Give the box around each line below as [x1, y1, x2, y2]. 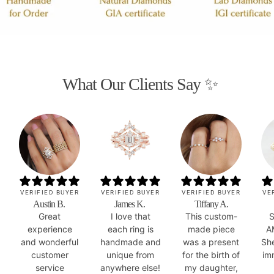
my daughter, [184, 262, 238, 273]
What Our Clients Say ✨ [62, 75, 218, 94]
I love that [110, 210, 150, 221]
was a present [183, 236, 239, 247]
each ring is [107, 223, 154, 234]
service [35, 262, 64, 273]
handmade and [100, 236, 161, 247]
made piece [187, 223, 235, 234]
